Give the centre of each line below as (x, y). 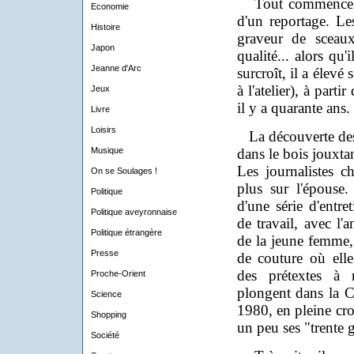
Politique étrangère (126, 232)
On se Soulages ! (124, 171)
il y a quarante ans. (293, 108)
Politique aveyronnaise (134, 212)
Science (106, 294)
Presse (104, 253)
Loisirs (103, 130)
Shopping (108, 314)
